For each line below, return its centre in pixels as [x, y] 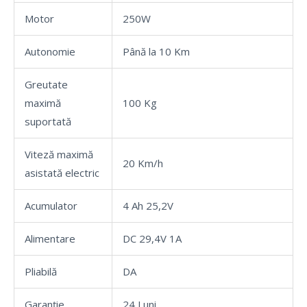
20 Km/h [143, 163]
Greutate [46, 84]
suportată [48, 121]
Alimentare [50, 238]
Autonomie [50, 51]
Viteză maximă [59, 154]
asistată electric [62, 172]
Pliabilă [41, 271]
